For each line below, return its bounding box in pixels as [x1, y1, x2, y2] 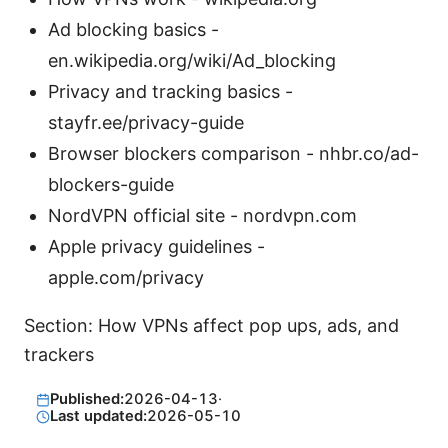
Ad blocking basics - [48, 18, 219, 40]
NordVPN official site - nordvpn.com [48, 204, 357, 226]
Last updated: [49, 407, 147, 426]
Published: [49, 390, 124, 409]
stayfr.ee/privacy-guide [48, 111, 244, 133]
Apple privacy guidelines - [48, 235, 265, 257]
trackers [24, 343, 94, 365]
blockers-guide [48, 173, 174, 195]
